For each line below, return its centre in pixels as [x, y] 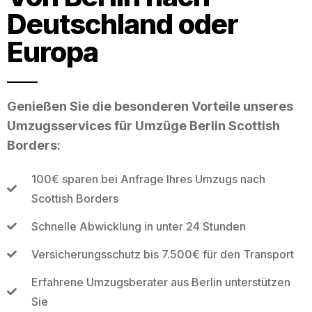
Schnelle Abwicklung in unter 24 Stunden [138, 226]
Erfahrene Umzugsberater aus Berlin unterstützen [161, 282]
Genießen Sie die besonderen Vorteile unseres [150, 106]
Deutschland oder [123, 24]
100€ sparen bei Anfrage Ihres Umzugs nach [148, 179]
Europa [53, 52]
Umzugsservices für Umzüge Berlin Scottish [143, 125]
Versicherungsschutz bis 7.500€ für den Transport [162, 254]
